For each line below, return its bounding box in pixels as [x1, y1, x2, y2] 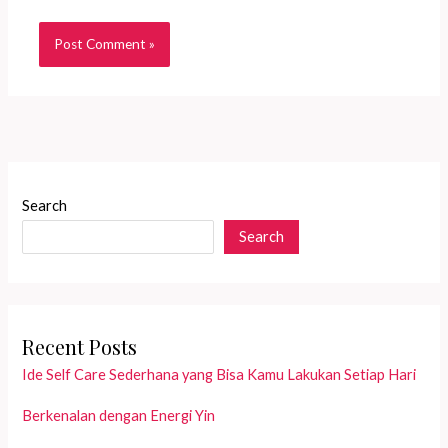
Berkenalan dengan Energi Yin [22, 407, 216, 425]
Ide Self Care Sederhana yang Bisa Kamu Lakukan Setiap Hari [22, 366, 417, 384]
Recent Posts [22, 333, 138, 361]
